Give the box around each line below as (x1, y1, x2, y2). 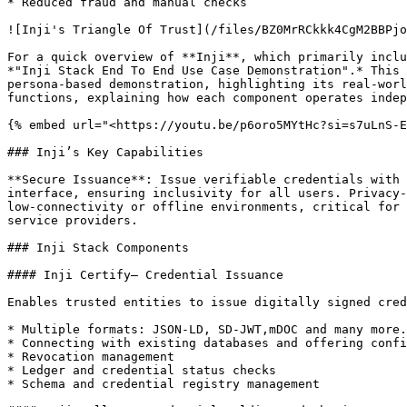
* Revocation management (7, 350, 174, 363)
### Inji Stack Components (7, 241, 189, 254)
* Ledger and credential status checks (7, 363, 276, 377)
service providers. (7, 213, 138, 227)
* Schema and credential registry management (7, 377, 320, 391)
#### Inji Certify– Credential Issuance (7, 268, 283, 282)
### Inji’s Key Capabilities (7, 145, 203, 159)
